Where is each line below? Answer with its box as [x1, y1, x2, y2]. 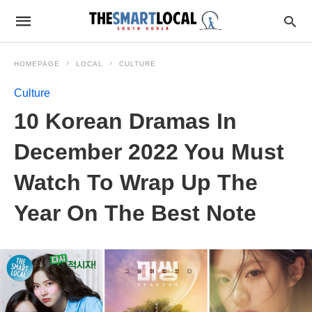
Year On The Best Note [14, 201, 256, 226]
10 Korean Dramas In [14, 109, 237, 134]
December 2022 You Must [14, 139, 284, 164]
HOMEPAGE [14, 60, 60, 68]
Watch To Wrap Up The [14, 170, 258, 195]
